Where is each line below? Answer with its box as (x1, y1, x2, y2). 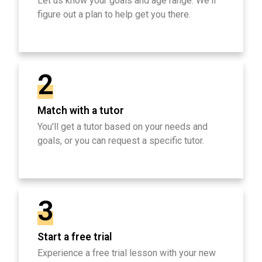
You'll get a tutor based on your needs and (37, 121, 208, 133)
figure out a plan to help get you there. (37, 9, 191, 20)
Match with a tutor (37, 105, 124, 117)
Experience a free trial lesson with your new (37, 247, 216, 259)
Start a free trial (37, 231, 112, 243)
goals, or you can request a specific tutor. (37, 135, 204, 147)
